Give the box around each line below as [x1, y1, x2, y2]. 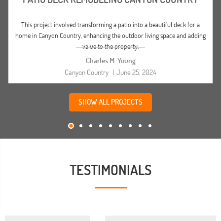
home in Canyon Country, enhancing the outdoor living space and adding [15, 30, 206, 39]
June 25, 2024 [116, 67, 156, 77]
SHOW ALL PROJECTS [78, 97, 143, 107]
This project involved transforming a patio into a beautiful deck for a [21, 19, 200, 29]
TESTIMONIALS [70, 160, 151, 179]
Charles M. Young [85, 55, 136, 65]
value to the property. [82, 41, 139, 50]
